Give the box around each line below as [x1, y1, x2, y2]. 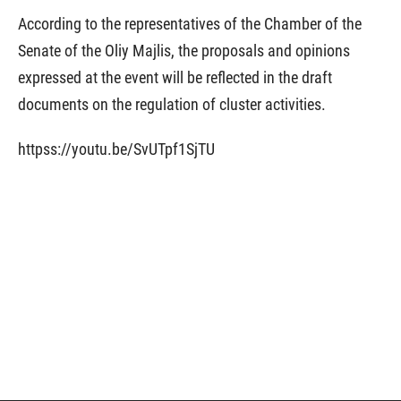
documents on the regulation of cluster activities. [18, 95, 326, 114]
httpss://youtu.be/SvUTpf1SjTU [18, 140, 215, 158]
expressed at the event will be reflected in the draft [18, 68, 332, 87]
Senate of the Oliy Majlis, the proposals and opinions [18, 41, 350, 60]
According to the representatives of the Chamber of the [18, 14, 362, 33]
